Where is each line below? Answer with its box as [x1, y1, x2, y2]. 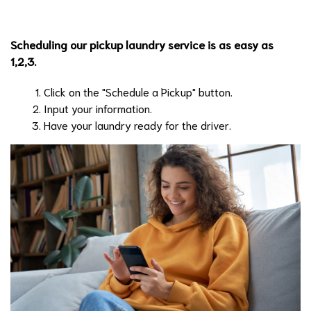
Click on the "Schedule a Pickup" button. [44, 84, 233, 99]
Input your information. [44, 101, 152, 116]
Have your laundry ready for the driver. [44, 117, 231, 133]
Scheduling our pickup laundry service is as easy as [10, 37, 274, 52]
